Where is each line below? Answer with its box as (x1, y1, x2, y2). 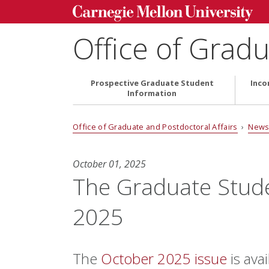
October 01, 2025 (72, 157, 146, 171)
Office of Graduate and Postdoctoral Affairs (72, 121, 238, 132)
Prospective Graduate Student (90, 77, 214, 89)
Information (127, 88, 177, 99)
